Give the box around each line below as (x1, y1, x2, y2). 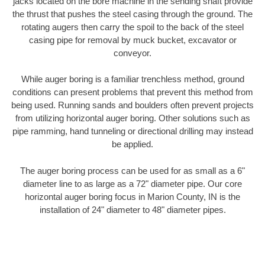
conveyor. (114, 47, 151, 58)
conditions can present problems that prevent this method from (12, 87, 253, 98)
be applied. (112, 139, 153, 150)
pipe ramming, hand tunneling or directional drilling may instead (12, 126, 253, 137)
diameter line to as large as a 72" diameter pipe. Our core (23, 178, 242, 189)
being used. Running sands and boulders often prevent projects (11, 100, 254, 111)
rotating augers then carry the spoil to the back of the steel (21, 21, 244, 32)
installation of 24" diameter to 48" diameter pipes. (39, 204, 226, 215)
